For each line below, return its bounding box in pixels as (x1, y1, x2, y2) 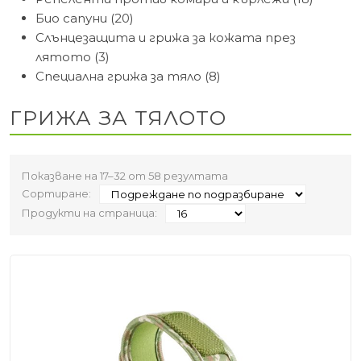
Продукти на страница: (22, 205, 157, 219)
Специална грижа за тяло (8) (35, 68, 221, 84)
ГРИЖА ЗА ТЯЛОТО (10, 105, 226, 130)
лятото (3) (35, 48, 110, 64)
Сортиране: (22, 186, 91, 200)
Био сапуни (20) (35, 10, 134, 26)
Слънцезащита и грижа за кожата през (35, 29, 296, 45)
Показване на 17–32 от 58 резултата (22, 168, 228, 182)
